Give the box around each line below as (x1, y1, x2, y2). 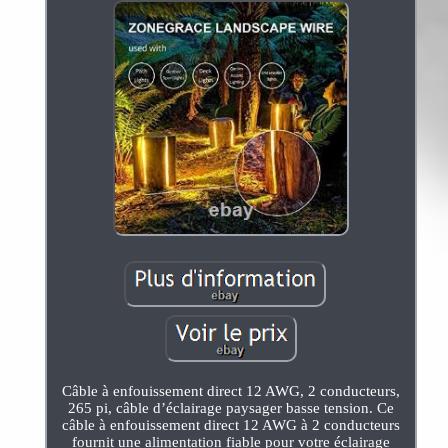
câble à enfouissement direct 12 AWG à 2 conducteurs (61, 416, 400, 433)
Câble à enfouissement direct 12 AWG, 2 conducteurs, (61, 382, 400, 399)
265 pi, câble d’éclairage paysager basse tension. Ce (67, 399, 394, 416)
